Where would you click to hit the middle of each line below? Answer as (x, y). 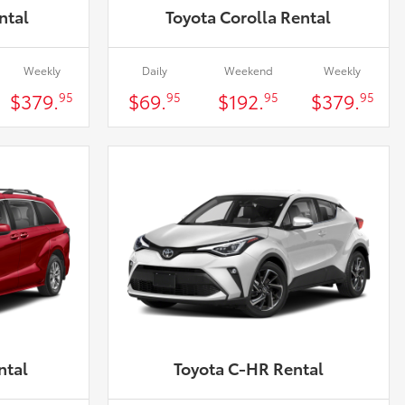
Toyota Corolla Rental (249, 16)
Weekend (248, 70)
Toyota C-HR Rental (248, 367)
